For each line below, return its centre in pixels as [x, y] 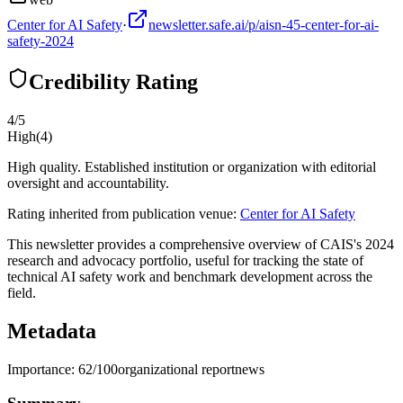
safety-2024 [40, 40]
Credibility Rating [113, 81]
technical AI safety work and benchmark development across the [190, 276]
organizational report [176, 369]
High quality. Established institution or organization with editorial [192, 166]
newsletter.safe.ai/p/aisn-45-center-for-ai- [264, 24]
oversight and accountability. [88, 183]
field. [22, 292]
